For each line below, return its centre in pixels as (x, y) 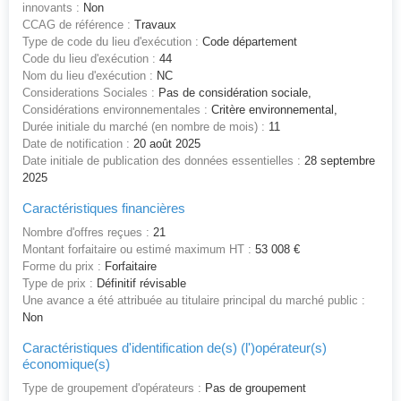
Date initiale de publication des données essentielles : (162, 161)
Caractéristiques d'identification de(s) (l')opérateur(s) (175, 348)
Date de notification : (76, 144)
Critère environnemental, (273, 110)
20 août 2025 (165, 144)
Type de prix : (58, 284)
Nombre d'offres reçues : (86, 233)
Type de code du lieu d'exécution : (111, 42)
